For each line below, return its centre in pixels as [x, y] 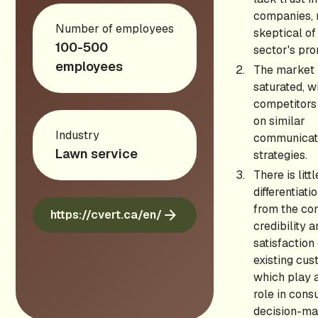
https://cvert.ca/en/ [106, 215]
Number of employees [115, 29]
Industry [78, 135]
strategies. [281, 155]
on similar [280, 121]
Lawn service [97, 154]
